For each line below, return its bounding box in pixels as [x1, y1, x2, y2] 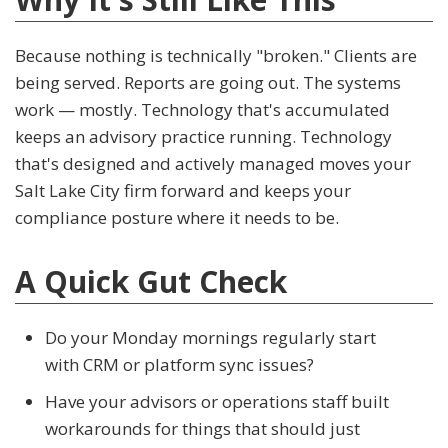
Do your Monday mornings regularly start [45, 326, 376, 350]
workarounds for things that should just [45, 417, 360, 441]
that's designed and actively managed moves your [15, 152, 411, 176]
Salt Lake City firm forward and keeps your [15, 179, 351, 203]
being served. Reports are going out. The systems [15, 71, 401, 95]
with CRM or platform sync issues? [45, 353, 314, 377]
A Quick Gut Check [15, 261, 287, 303]
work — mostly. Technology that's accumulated [15, 98, 390, 122]
